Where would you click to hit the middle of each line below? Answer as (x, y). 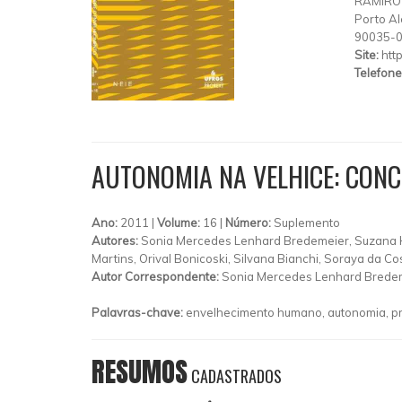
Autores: (116, 240)
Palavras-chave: (139, 312)
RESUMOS (140, 371)
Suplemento (307, 222)
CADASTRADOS (235, 376)
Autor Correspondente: (157, 276)
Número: (249, 222)
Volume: (180, 222)
